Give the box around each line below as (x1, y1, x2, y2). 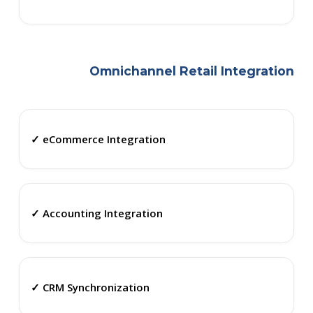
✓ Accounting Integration (30, 205, 163, 220)
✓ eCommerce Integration (30, 131, 166, 146)
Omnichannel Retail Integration (89, 64, 295, 78)
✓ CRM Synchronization (30, 279, 150, 294)
